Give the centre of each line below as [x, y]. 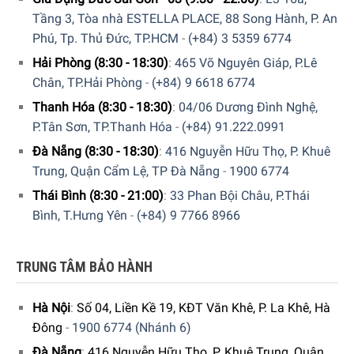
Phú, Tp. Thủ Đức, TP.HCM [105, 39]
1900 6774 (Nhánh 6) [131, 327]
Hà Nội [51, 307]
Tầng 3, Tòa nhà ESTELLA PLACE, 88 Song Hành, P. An [185, 19]
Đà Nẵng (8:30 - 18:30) [95, 152]
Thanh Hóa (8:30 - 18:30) [102, 107]
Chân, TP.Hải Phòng [87, 83]
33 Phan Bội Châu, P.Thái [239, 196]
